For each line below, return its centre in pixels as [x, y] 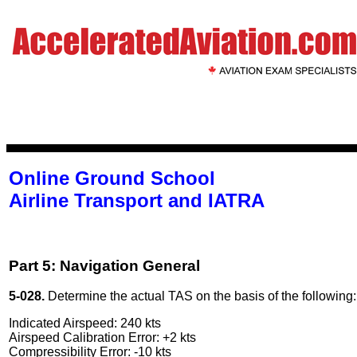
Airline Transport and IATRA [137, 200]
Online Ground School [112, 178]
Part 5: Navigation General [104, 265]
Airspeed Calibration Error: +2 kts [102, 338]
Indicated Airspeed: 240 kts [85, 324]
